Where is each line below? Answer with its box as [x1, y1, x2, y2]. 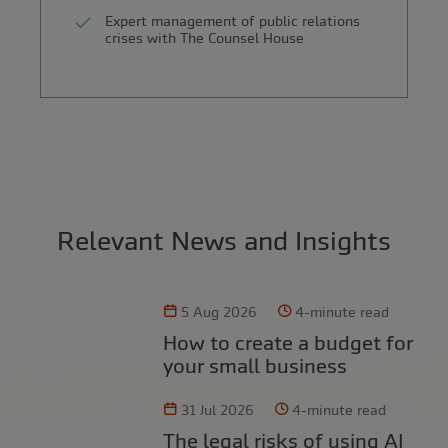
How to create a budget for [162, 330, 177, 354]
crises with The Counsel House [105, 30, 304, 47]
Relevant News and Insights [57, 225, 391, 256]
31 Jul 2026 [180, 401, 254, 418]
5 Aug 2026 [180, 303, 257, 320]
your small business [162, 353, 347, 377]
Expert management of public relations [105, 13, 360, 30]
